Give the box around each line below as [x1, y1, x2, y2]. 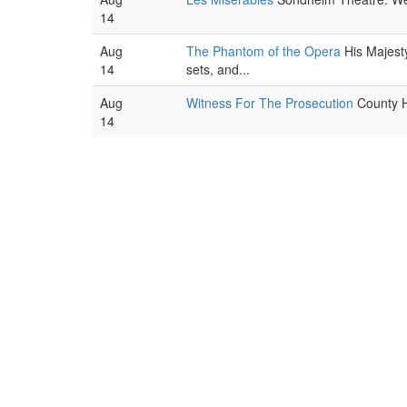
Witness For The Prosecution [186, 94, 353, 112]
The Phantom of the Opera [186, 42, 341, 60]
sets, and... [186, 60, 250, 78]
